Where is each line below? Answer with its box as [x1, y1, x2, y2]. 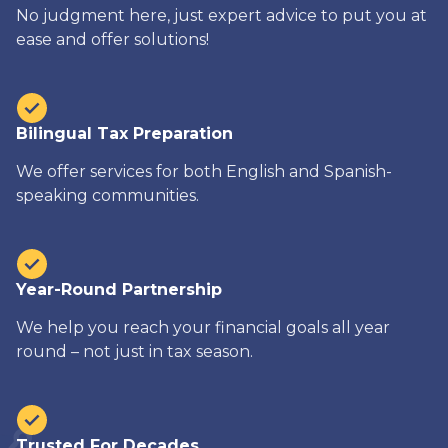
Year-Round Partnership [16, 279, 222, 299]
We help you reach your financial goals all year [16, 317, 390, 337]
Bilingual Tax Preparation [16, 123, 233, 143]
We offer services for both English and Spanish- [16, 161, 392, 181]
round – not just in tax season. [16, 341, 253, 361]
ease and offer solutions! [16, 29, 209, 49]
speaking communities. [16, 185, 199, 205]
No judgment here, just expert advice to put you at [16, 5, 427, 25]
